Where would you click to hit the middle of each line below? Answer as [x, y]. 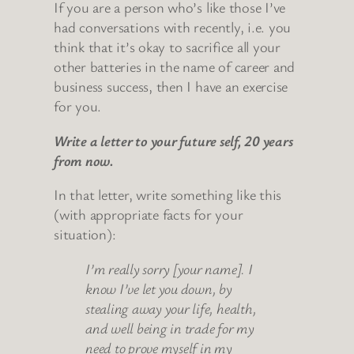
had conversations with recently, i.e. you [173, 27]
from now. [84, 160]
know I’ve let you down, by [159, 288]
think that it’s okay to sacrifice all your [167, 47]
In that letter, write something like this [168, 195]
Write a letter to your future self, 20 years [173, 140]
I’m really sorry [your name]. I [169, 268]
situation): [85, 234]
